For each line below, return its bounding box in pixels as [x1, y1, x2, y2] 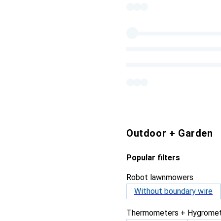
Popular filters [126, 153, 180, 162]
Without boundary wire [134, 186, 213, 196]
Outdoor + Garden [126, 127, 213, 139]
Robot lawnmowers [126, 173, 193, 182]
